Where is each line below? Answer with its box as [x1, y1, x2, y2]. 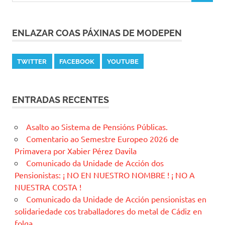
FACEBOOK [59, 57, 95, 65]
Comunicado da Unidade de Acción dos [26, 157, 164, 168]
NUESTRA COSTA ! [14, 181, 81, 192]
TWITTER [17, 57, 47, 65]
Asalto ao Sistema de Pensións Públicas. [26, 121, 168, 132]
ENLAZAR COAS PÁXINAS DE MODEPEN [12, 28, 182, 39]
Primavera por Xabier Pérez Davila [14, 145, 137, 156]
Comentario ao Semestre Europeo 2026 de [26, 133, 179, 144]
